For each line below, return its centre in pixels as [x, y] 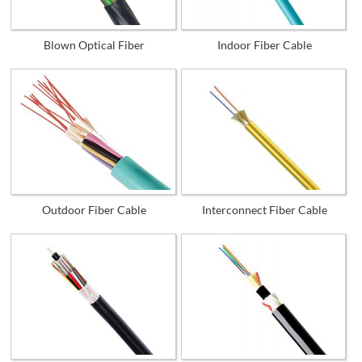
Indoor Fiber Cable [264, 44]
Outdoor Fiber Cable [95, 209]
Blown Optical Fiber [95, 44]
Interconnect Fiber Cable [264, 209]
